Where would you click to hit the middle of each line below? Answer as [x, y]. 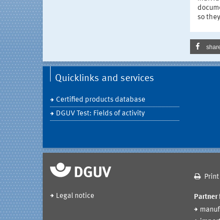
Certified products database [101, 100]
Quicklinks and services [105, 79]
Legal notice [75, 196]
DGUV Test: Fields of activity [100, 114]
